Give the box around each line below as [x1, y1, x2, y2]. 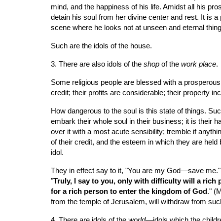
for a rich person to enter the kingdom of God [50, 187, 207, 195]
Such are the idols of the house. [50, 42, 152, 50]
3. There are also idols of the [50, 60, 144, 68]
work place [181, 60, 216, 68]
